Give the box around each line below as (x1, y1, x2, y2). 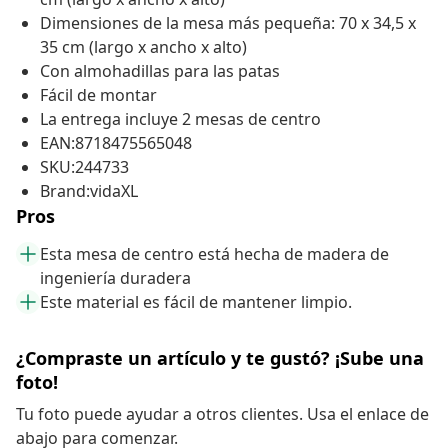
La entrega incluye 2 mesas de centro (40, 108, 321, 131)
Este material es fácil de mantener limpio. (40, 291, 352, 314)
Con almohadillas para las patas (40, 60, 280, 83)
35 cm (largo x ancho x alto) (40, 36, 247, 59)
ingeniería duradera (40, 267, 191, 290)
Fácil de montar (40, 84, 157, 107)
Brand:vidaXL (40, 180, 138, 203)
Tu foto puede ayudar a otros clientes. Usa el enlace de (16, 403, 429, 426)
